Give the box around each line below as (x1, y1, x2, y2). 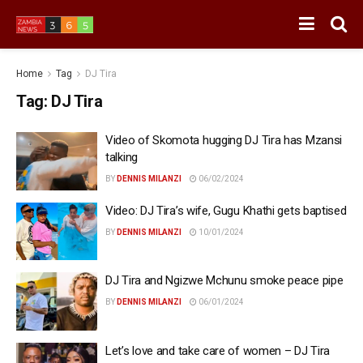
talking (105, 150, 138, 164)
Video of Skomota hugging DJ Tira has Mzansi (105, 133, 343, 147)
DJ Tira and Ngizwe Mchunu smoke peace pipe (105, 273, 344, 288)
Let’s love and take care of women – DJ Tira (105, 343, 331, 358)
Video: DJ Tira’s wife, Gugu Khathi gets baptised (105, 203, 347, 218)
